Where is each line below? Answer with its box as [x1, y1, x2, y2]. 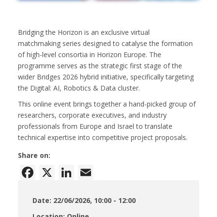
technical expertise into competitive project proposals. [18, 133, 190, 142]
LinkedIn [74, 160, 137, 181]
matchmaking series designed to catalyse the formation [18, 39, 193, 48]
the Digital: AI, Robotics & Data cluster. [18, 83, 140, 93]
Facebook [35, 160, 104, 181]
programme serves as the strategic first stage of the [18, 61, 183, 70]
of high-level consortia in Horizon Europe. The [18, 50, 162, 59]
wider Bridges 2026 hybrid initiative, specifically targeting [18, 72, 194, 81]
